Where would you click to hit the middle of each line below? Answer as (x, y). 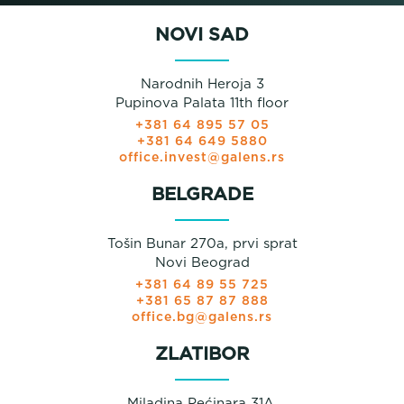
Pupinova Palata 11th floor (202, 103)
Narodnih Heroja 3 (202, 84)
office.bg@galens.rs (202, 317)
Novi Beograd (202, 262)
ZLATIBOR (202, 354)
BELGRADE (202, 194)
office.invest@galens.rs (202, 157)
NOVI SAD (202, 35)
